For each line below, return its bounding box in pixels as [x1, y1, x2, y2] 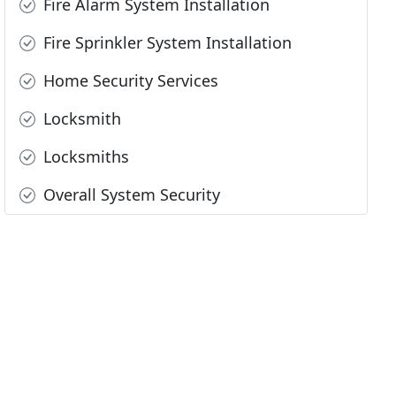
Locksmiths [39, 146, 130, 168]
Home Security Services [39, 70, 219, 92]
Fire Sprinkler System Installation [39, 32, 293, 54]
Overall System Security [39, 184, 221, 206]
